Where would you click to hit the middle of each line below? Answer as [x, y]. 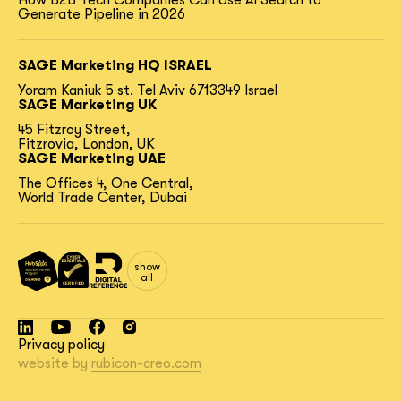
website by [55, 363]
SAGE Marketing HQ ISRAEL [115, 65]
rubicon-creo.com [146, 363]
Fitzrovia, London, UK [86, 144]
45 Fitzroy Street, [74, 130]
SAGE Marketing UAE [92, 158]
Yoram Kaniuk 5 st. [76, 90]
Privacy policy [61, 345]
